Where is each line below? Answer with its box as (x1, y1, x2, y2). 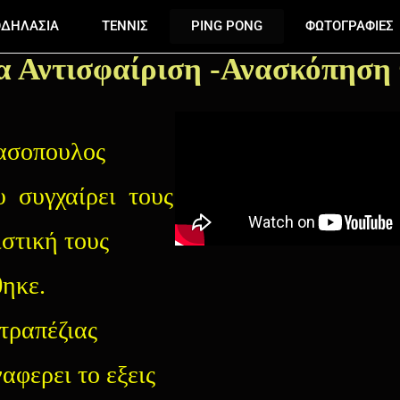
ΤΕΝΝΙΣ (102, 18, 148, 34)
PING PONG (191, 18, 262, 34)
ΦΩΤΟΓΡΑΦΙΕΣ (305, 18, 394, 34)
